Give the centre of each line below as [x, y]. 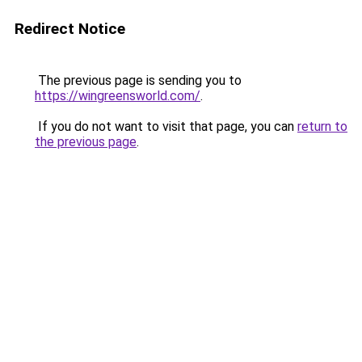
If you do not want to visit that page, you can [166, 126]
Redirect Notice [70, 29]
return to [322, 126]
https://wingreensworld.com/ [118, 96]
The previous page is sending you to [138, 80]
